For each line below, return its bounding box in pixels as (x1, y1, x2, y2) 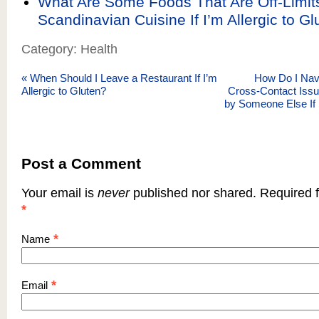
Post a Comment (21, 155, 141, 172)
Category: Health (21, 42, 117, 56)
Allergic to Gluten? (21, 85, 106, 97)
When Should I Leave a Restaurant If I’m (27, 72, 217, 84)
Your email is (21, 186, 98, 200)
